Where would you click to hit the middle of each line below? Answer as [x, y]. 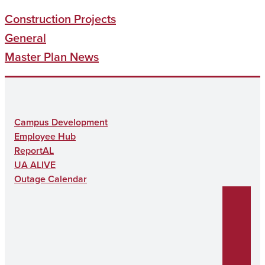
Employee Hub [45, 136]
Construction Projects [60, 19]
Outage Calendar [51, 179]
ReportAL [34, 150]
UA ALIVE [35, 164]
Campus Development [61, 122]
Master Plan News [52, 57]
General [25, 38]
